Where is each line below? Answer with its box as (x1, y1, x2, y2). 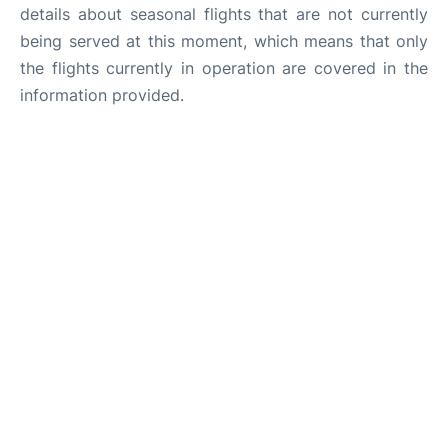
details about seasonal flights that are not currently (20, 3, 428, 24)
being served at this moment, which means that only (20, 30, 428, 51)
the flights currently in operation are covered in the (20, 57, 428, 78)
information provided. (20, 84, 184, 105)
